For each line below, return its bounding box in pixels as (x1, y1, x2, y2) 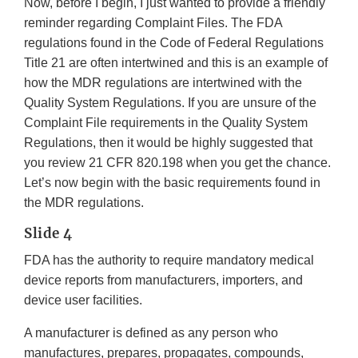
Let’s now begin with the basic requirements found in (24, 176, 320, 190)
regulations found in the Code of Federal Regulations (24, 36, 324, 50)
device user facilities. (24, 293, 142, 308)
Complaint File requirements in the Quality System (24, 116, 308, 130)
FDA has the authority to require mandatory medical (24, 253, 314, 268)
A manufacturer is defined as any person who (24, 326, 278, 340)
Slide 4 (24, 225, 73, 243)
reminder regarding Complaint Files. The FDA (24, 16, 282, 30)
